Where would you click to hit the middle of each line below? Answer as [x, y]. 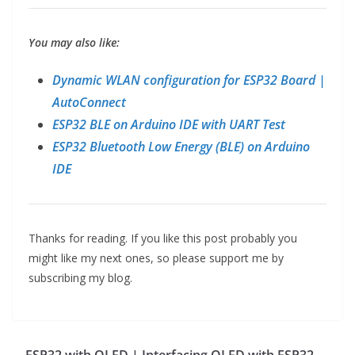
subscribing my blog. [80, 278]
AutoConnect [89, 103]
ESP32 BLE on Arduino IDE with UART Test [169, 125]
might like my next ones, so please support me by [156, 258]
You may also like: [74, 43]
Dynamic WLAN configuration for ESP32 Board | [189, 80]
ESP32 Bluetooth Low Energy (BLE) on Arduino [181, 147]
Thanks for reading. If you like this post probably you [163, 239]
